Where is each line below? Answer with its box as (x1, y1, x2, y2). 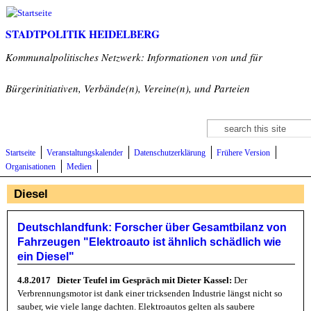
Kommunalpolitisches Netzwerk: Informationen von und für (6, 50, 262, 64)
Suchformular (207, 128, 283, 142)
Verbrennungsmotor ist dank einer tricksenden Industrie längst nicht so (17, 288, 283, 299)
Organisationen (6, 162, 56, 171)
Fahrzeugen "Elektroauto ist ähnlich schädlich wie (17, 236, 281, 249)
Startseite (6, 149, 35, 158)
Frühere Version (217, 149, 270, 158)
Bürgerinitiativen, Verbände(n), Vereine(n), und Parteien (6, 81, 250, 95)
